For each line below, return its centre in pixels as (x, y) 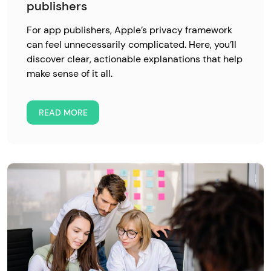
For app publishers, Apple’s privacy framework (129, 30)
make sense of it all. (70, 73)
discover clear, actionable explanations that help (135, 59)
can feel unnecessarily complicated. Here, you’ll (132, 44)
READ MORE (63, 112)
